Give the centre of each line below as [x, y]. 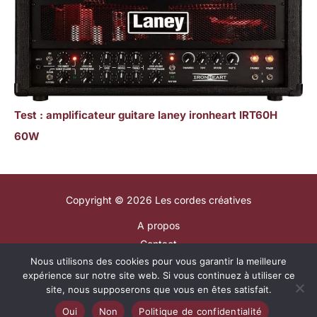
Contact [158, 243]
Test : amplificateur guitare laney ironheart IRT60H [146, 115]
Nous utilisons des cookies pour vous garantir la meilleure [158, 261]
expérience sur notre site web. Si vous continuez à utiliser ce [158, 275]
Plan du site [158, 262]
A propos [158, 225]
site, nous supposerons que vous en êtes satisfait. [158, 289]
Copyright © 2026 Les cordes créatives [158, 200]
